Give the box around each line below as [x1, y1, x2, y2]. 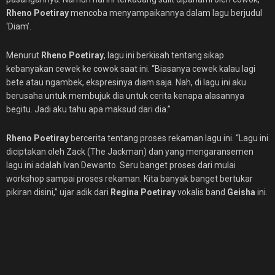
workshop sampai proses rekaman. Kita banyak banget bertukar [6, 174, 253, 184]
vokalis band [176, 187, 225, 197]
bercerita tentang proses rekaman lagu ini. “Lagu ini [69, 133, 268, 143]
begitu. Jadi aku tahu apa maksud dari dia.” [6, 104, 171, 114]
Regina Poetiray [110, 187, 176, 197]
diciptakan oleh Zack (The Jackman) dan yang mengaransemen [6, 147, 254, 157]
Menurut [6, 50, 41, 60]
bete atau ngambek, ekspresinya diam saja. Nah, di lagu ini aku [6, 77, 246, 87]
